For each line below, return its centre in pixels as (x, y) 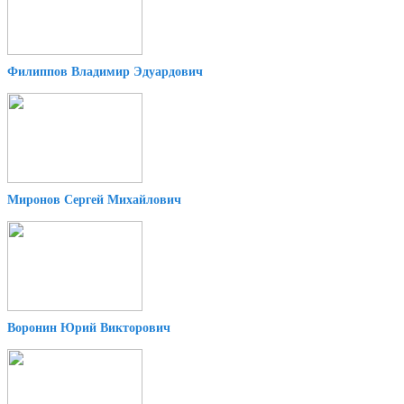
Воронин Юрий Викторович (89, 328)
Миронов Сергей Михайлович (94, 200)
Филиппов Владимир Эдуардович (105, 72)
